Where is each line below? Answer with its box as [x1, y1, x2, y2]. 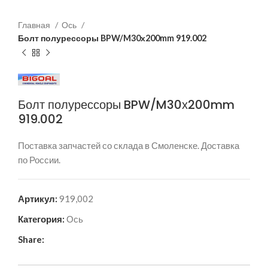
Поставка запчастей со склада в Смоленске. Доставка [18, 140, 239, 151]
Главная [18, 20, 52, 30]
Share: [18, 234, 44, 245]
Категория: [18, 214, 65, 225]
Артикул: [18, 193, 59, 205]
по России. [18, 154, 60, 166]
